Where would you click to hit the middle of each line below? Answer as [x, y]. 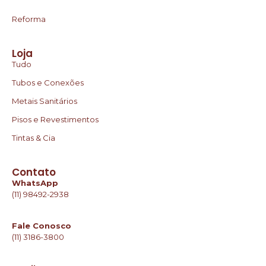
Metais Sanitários [45, 101]
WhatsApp [35, 183]
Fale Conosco [42, 225]
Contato [34, 172]
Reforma [29, 19]
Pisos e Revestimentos [55, 119]
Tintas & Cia [34, 137]
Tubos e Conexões [48, 82]
